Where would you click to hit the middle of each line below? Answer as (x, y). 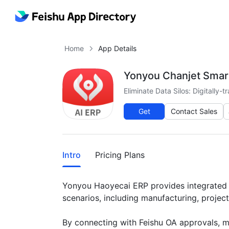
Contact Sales (194, 111)
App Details (117, 48)
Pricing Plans (120, 155)
